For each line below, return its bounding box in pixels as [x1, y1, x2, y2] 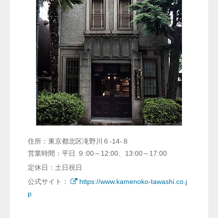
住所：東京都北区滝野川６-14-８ [27, 137, 129, 145]
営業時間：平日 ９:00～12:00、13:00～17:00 [27, 149, 167, 157]
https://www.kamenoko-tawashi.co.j [79, 177, 187, 185]
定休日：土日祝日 [27, 163, 82, 171]
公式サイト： [27, 177, 69, 185]
